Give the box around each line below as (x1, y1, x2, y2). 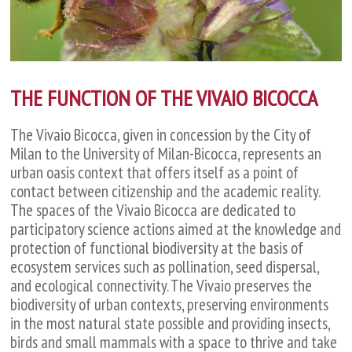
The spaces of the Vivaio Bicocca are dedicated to (10, 199, 296, 221)
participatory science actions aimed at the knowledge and (10, 218, 342, 240)
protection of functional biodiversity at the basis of (10, 236, 304, 258)
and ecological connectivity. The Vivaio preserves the (10, 274, 313, 296)
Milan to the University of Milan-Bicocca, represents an (10, 142, 322, 164)
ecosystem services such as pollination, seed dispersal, (10, 255, 320, 277)
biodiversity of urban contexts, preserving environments (10, 293, 329, 315)
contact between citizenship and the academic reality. (10, 180, 321, 202)
